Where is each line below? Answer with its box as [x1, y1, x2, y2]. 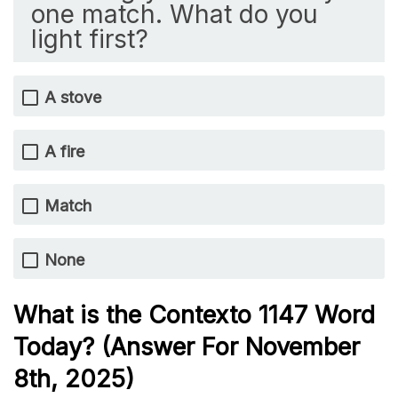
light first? [31, 24, 148, 55]
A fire [44, 142, 84, 162]
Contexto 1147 [148, 299, 314, 330]
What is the [13, 299, 148, 330]
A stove [44, 88, 101, 107]
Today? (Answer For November [13, 331, 360, 362]
